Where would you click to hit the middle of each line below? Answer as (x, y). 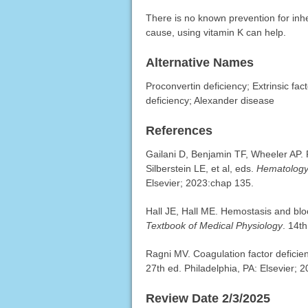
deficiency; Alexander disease (210, 101)
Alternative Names (199, 63)
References (179, 131)
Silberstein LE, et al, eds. (201, 169)
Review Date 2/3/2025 (208, 299)
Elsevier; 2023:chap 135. (199, 183)
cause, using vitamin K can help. (216, 33)
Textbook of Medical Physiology (214, 226)
